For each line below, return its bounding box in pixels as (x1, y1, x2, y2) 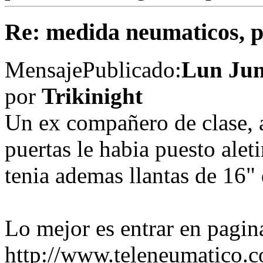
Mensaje (5, 57, 82, 83)
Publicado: (82, 57, 181, 83)
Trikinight (42, 83, 143, 109)
